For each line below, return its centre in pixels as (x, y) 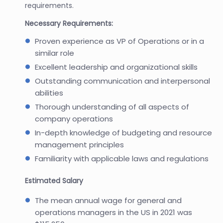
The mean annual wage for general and (108, 200)
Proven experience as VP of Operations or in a (119, 41)
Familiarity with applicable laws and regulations (122, 158)
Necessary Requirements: (69, 23)
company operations (74, 118)
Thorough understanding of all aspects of (112, 107)
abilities (49, 93)
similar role (55, 53)
